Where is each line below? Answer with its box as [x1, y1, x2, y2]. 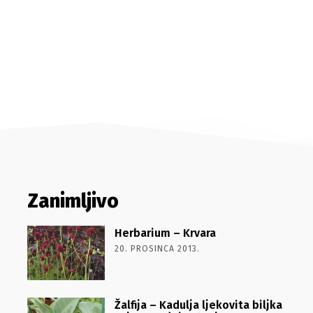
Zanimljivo [27, 189, 119, 212]
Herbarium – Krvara [114, 226, 216, 240]
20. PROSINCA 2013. [114, 244, 200, 254]
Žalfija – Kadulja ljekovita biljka [114, 298, 282, 312]
